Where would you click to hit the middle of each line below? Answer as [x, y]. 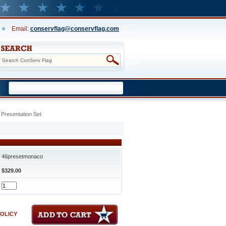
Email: [21, 29]
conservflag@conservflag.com [75, 29]
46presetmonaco [22, 156]
